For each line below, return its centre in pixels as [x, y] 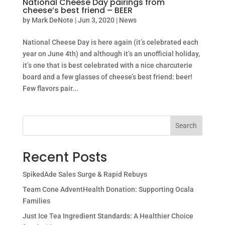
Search [186, 126]
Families [36, 201]
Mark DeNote [52, 20]
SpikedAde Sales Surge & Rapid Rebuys [85, 175]
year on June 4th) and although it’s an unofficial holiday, [111, 54]
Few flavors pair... [50, 89]
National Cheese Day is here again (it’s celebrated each [110, 42]
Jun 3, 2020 [96, 20]
